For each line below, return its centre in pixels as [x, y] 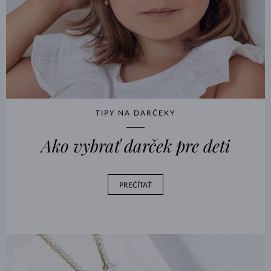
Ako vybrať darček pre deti [135, 146]
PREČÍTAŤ [135, 185]
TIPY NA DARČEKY [135, 113]
